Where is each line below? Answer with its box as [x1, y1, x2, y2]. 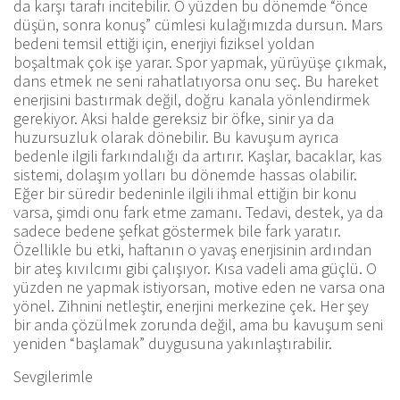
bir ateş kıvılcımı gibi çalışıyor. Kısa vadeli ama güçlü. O [13, 257, 377, 279]
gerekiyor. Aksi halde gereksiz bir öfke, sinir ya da [13, 107, 334, 129]
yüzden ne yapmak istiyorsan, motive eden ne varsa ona [13, 276, 385, 297]
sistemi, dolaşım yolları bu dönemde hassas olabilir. [13, 163, 357, 185]
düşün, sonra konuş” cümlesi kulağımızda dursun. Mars [13, 13, 383, 35]
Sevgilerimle [13, 365, 93, 387]
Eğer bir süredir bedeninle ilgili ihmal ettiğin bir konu [13, 182, 357, 204]
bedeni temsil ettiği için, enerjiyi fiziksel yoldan [13, 32, 314, 54]
